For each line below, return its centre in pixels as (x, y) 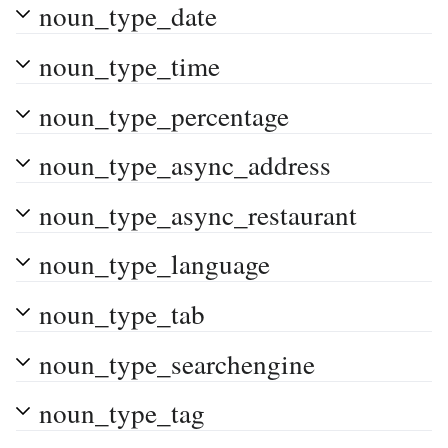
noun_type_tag (122, 413)
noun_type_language (154, 264)
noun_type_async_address (185, 165)
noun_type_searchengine (177, 363)
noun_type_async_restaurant (198, 214)
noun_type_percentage (164, 115)
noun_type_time (129, 65)
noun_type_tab (122, 313)
